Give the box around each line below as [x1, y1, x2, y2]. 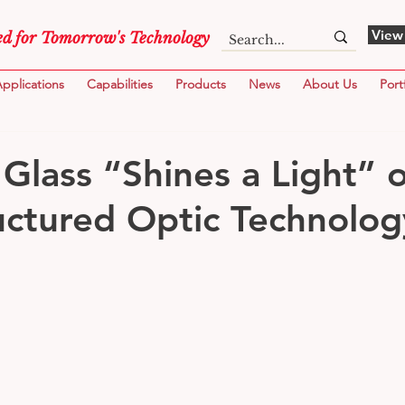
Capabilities [87, 75, 153, 92]
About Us [303, 75, 357, 92]
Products [175, 75, 226, 92]
